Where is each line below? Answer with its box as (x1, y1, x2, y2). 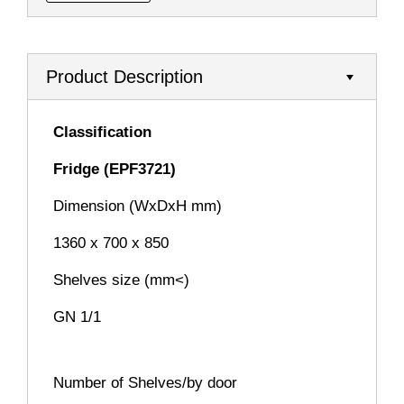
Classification (53, 124, 151, 142)
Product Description (46, 67, 203, 87)
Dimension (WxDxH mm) (53, 197, 222, 216)
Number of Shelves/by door (53, 374, 237, 392)
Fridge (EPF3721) (53, 161, 176, 179)
